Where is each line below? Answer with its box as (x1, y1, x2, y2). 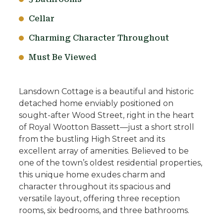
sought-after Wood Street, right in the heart (18, 110, 194, 120)
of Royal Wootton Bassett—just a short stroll (18, 122, 194, 132)
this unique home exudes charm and (18, 169, 166, 179)
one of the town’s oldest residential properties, (18, 158, 202, 167)
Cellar (28, 13, 55, 23)
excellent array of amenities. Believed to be (18, 146, 189, 156)
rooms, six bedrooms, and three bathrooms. (18, 205, 189, 215)
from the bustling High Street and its (18, 134, 165, 144)
